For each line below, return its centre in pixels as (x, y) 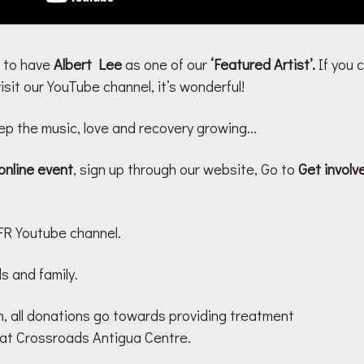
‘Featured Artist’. (264, 65)
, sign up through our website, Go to (186, 169)
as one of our (166, 65)
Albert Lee (88, 65)
